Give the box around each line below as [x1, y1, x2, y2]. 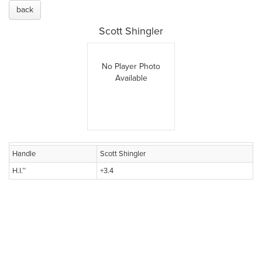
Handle [12, 149, 36, 158]
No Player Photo [102, 61, 160, 71]
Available [115, 73, 147, 83]
